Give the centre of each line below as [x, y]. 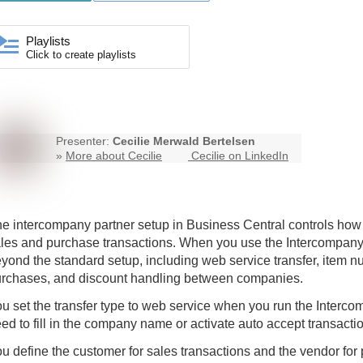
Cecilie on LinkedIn [240, 156]
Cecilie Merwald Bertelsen [184, 141]
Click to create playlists [81, 55]
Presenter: [84, 141]
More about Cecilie [114, 156]
